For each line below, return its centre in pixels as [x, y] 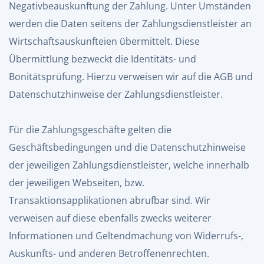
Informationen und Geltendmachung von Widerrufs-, [126, 236]
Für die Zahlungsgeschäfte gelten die [90, 130]
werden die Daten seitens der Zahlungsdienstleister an [130, 24]
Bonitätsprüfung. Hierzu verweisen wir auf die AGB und [131, 77]
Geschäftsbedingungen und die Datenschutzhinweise [127, 147]
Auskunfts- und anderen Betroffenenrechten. [109, 253]
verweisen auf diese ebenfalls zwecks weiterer [110, 218]
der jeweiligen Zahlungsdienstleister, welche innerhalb [129, 165]
